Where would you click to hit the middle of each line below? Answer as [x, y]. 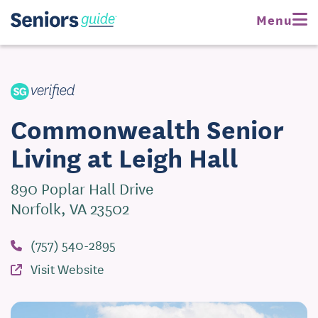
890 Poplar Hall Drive [82, 188]
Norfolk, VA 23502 [70, 208]
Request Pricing [261, 17]
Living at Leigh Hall [125, 157]
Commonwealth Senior [147, 128]
